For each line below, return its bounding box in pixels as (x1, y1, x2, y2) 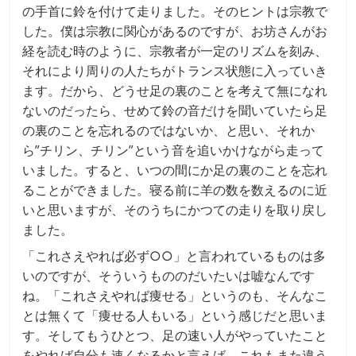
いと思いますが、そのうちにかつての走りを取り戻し (22, 200, 328, 219)
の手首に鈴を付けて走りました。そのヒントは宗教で (22, 2, 328, 20)
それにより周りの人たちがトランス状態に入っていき (22, 61, 328, 79)
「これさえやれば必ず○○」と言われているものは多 (22, 246, 327, 265)
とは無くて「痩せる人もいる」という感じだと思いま (22, 306, 328, 324)
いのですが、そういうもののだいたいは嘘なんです (22, 266, 315, 284)
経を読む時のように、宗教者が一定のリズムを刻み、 (22, 41, 328, 60)
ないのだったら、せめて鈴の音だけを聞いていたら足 (22, 101, 328, 119)
